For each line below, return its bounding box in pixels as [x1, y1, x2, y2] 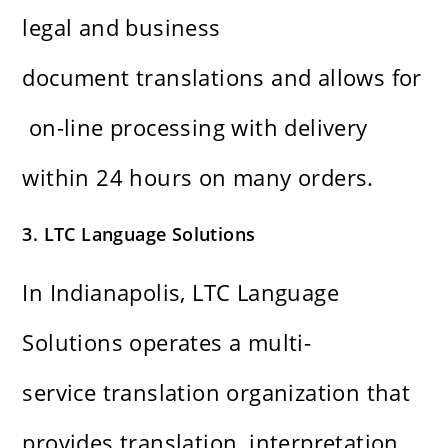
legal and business [22, 12, 221, 43]
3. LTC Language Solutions [22, 222, 256, 247]
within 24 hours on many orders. [22, 162, 374, 193]
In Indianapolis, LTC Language [22, 277, 340, 308]
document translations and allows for [22, 62, 422, 93]
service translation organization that [22, 377, 411, 408]
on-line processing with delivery [22, 112, 368, 143]
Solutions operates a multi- [22, 327, 312, 358]
